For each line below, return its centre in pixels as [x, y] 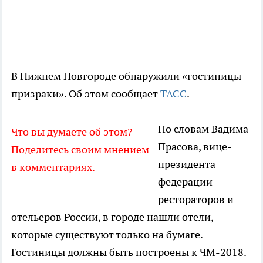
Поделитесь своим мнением [80, 150]
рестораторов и [196, 200]
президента [187, 164]
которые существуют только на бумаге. [107, 235]
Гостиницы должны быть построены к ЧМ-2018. [129, 252]
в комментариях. [53, 167]
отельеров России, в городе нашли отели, [112, 217]
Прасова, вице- [195, 147]
